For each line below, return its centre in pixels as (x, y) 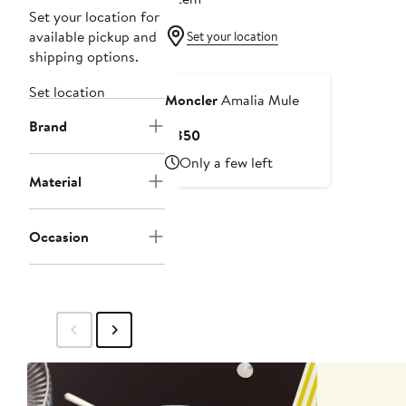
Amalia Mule (258, 100)
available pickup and (93, 37)
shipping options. (84, 57)
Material (55, 182)
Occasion (59, 237)
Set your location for (94, 17)
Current (224, 135)
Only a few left (226, 163)
